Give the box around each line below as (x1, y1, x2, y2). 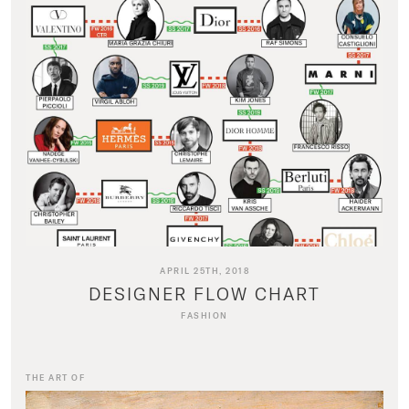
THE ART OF (26, 372, 85, 383)
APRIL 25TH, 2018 (160, 266, 249, 277)
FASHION (181, 310, 228, 321)
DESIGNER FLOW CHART (89, 283, 320, 305)
